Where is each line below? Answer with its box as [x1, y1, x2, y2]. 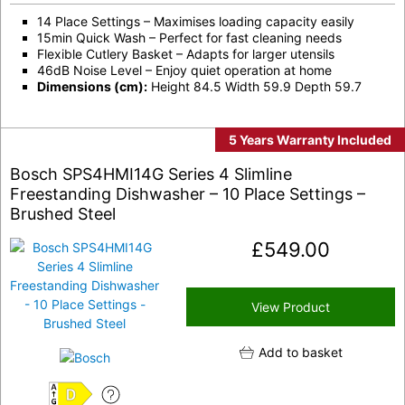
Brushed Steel [10, 204, 116, 224]
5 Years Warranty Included [229, 132, 391, 148]
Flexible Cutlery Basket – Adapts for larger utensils [37, 46, 334, 62]
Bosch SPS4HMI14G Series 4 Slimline [10, 165, 292, 184]
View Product [251, 299, 330, 316]
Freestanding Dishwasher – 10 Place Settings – [10, 184, 365, 204]
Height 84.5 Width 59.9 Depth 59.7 [147, 79, 362, 95]
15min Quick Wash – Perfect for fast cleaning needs [37, 30, 342, 46]
